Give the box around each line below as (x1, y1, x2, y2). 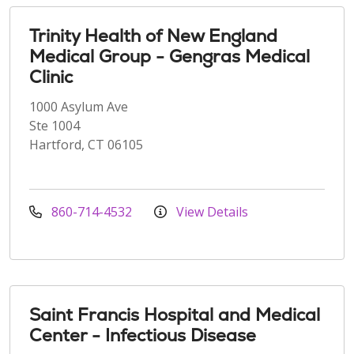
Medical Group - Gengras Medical (29, 44, 310, 68)
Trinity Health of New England (29, 24, 277, 47)
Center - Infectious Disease (29, 323, 256, 347)
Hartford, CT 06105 (29, 135, 143, 153)
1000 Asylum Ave (29, 97, 128, 115)
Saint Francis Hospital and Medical (29, 303, 320, 326)
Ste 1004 (29, 116, 80, 134)
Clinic (29, 65, 73, 88)
